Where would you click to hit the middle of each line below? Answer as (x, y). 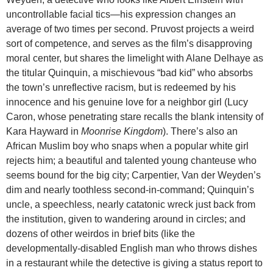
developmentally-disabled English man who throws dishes (132, 248)
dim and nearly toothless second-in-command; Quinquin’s (130, 190)
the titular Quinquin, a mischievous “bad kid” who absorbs (129, 73)
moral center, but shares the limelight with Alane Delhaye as (135, 58)
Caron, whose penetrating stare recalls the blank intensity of (135, 116)
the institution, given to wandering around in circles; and (126, 219)
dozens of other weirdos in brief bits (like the (101, 233)
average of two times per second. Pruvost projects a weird (130, 29)
